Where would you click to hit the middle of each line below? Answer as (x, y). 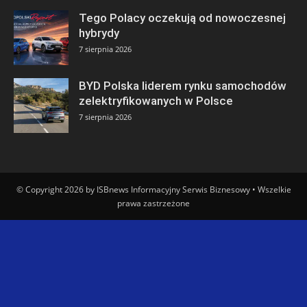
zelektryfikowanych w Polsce (156, 100)
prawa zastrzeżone (153, 203)
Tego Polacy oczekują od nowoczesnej (182, 17)
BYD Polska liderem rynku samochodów (183, 85)
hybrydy (99, 33)
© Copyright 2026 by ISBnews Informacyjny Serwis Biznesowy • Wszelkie (153, 189)
